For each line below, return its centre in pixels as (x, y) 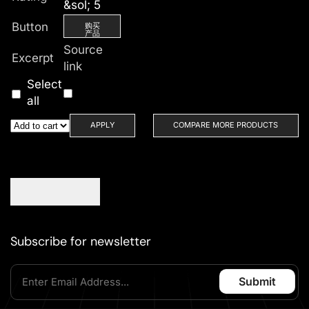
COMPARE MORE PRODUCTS (226, 124)
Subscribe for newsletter (81, 242)
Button (30, 27)
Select (44, 84)
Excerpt (33, 58)
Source (83, 50)
